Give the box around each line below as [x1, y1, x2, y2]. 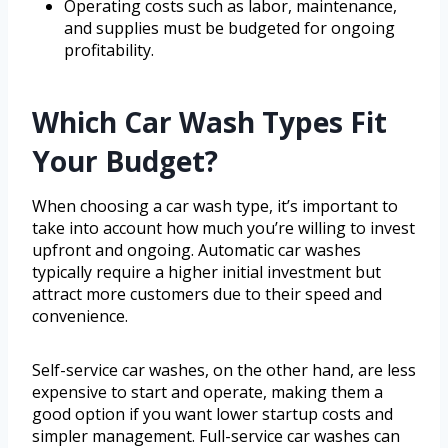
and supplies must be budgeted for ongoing [64, 17, 395, 40]
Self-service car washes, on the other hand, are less [32, 359, 416, 382]
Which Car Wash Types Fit [32, 103, 387, 142]
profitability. [64, 39, 154, 62]
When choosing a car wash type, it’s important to [32, 195, 398, 218]
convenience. [32, 305, 128, 328]
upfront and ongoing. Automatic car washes [32, 239, 361, 262]
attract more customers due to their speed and [32, 283, 382, 306]
